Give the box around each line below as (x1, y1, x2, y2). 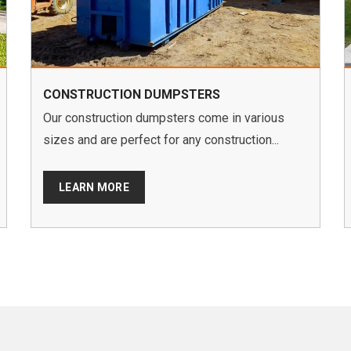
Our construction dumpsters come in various (43, 110, 284, 126)
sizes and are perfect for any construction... (43, 132, 279, 148)
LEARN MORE (59, 181, 129, 194)
